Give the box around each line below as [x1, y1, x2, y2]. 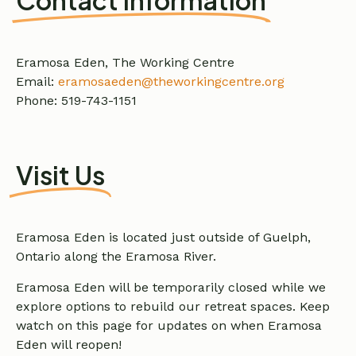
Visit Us [16, 159, 105, 192]
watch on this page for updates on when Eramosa [16, 317, 322, 333]
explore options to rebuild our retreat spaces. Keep [16, 298, 330, 314]
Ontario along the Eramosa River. [16, 249, 216, 265]
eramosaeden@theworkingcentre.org [58, 73, 284, 89]
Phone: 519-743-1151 [16, 92, 137, 108]
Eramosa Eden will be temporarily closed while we [16, 279, 326, 295]
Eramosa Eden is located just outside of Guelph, [16, 230, 311, 246]
